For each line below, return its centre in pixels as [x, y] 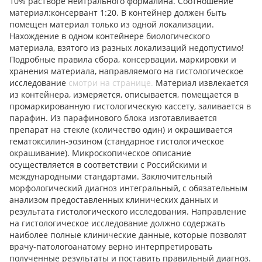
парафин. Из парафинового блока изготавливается [113, 118]
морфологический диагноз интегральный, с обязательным [128, 188]
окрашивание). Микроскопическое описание [100, 153]
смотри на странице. [111, 83]
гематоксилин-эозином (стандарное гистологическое [117, 142]
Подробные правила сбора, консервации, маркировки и [123, 60]
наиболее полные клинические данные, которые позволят [128, 235]
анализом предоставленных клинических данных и [114, 200]
